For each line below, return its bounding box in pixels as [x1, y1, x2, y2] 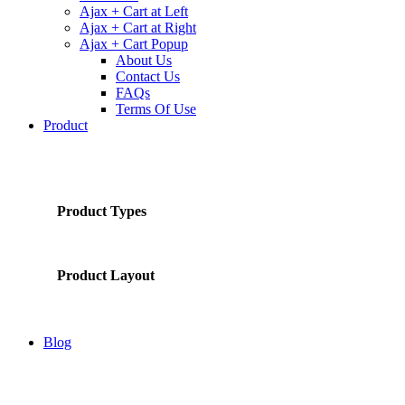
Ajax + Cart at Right [80, 19, 196, 35]
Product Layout [57, 268, 155, 284]
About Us [116, 52, 172, 68]
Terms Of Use [116, 100, 196, 117]
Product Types [57, 202, 146, 219]
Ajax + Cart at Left [80, 3, 188, 19]
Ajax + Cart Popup [80, 35, 188, 52]
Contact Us [116, 68, 180, 84]
